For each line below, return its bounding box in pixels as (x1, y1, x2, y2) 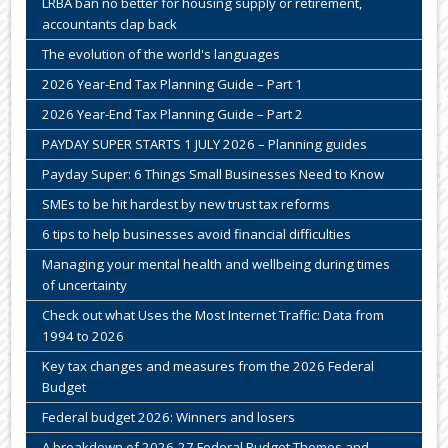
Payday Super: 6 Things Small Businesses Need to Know (42, 164, 385, 183)
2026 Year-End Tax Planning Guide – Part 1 (42, 74, 304, 93)
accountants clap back (42, 14, 178, 33)
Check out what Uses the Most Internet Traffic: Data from (42, 305, 385, 324)
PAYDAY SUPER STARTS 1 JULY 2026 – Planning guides (42, 134, 368, 153)
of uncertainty (42, 275, 128, 294)
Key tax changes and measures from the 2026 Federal (42, 356, 375, 375)
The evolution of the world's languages (42, 44, 281, 63)
